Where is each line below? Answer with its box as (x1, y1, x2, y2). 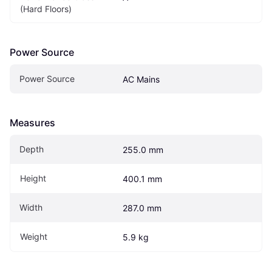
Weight (20, 231, 47, 242)
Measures (10, 117, 55, 129)
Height (20, 173, 46, 184)
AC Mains (123, 74, 160, 85)
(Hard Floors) (20, 4, 72, 15)
